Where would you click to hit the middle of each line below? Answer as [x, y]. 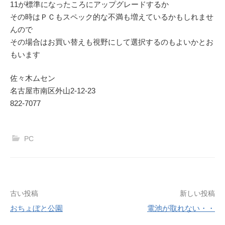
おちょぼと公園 [36, 208]
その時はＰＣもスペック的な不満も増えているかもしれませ [112, 17]
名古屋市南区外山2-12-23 [53, 91]
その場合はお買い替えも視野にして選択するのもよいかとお [112, 42]
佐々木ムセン [33, 78]
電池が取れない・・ [181, 208]
